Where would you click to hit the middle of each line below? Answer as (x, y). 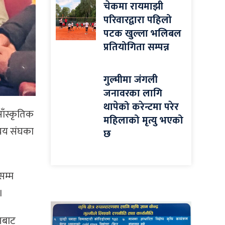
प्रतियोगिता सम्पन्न (136, 47)
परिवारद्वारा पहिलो (138, 20)
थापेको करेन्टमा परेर (141, 107)
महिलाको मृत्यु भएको (143, 121)
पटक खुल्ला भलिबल (142, 34)
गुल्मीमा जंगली (131, 80)
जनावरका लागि (133, 94)
